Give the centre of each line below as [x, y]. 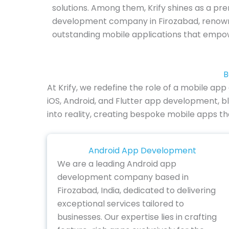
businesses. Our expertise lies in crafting [137, 217]
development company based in [123, 177]
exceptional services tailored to [121, 204]
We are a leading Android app [117, 164]
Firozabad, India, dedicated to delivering [136, 191]
